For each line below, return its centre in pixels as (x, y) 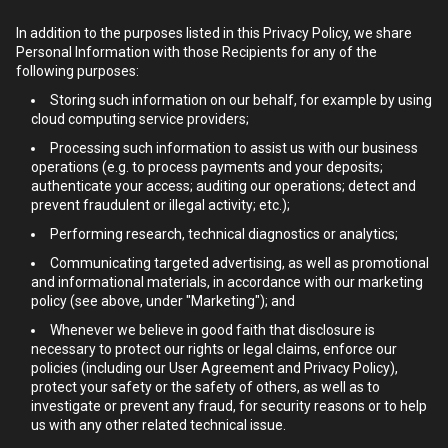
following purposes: (77, 71)
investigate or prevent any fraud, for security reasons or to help (229, 406)
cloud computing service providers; (140, 119)
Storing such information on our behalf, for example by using (241, 100)
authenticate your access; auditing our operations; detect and (223, 186)
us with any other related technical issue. (158, 425)
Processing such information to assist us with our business (234, 148)
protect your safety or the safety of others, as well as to (205, 387)
